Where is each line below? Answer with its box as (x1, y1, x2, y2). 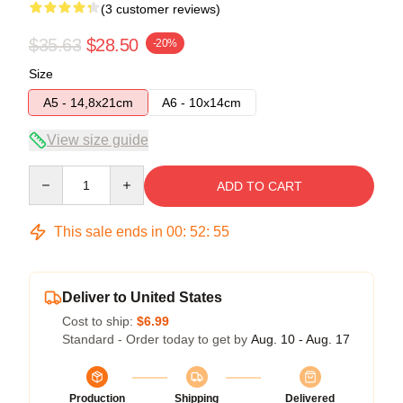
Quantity (28, 166, 76, 181)
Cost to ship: (62, 313, 137, 328)
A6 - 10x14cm (162, 94, 241, 110)
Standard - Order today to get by (62, 331, 251, 346)
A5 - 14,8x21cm (43, 94, 133, 110)
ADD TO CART (216, 178, 302, 193)
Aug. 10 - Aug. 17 (251, 331, 350, 346)
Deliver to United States (62, 289, 222, 305)
